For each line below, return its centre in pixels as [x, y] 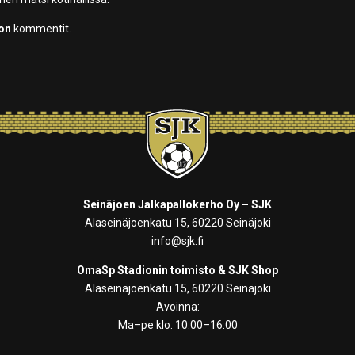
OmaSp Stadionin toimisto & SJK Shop [177, 270]
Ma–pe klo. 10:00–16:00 [177, 325]
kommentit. [42, 29]
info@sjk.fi [177, 241]
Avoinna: [177, 307]
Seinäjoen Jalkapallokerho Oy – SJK [177, 204]
